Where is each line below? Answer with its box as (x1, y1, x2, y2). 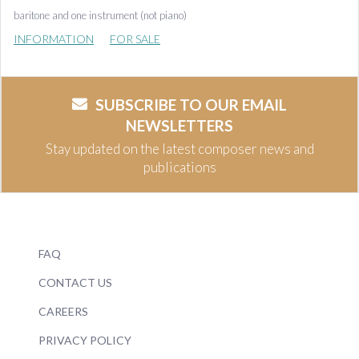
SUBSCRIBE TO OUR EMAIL (95, 95, 287, 114)
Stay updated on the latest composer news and (45, 139, 314, 157)
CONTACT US (38, 275, 112, 289)
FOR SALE (110, 32, 160, 46)
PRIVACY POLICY (38, 333, 131, 347)
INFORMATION (14, 32, 94, 46)
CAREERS (38, 304, 88, 318)
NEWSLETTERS (126, 116, 233, 135)
